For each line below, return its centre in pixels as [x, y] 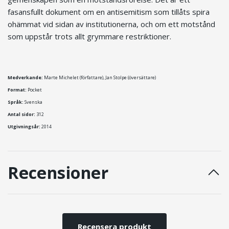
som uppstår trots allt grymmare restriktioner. [89, 37]
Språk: [16, 102]
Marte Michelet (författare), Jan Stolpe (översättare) [99, 78]
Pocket [34, 90]
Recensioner [58, 173]
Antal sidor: [21, 114]
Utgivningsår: [24, 127]
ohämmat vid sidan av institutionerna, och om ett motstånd [111, 24]
